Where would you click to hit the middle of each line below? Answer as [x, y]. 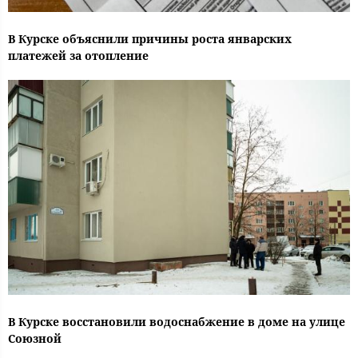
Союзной [35, 339]
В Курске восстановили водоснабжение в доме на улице [177, 322]
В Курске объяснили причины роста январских [150, 39]
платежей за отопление [78, 56]
